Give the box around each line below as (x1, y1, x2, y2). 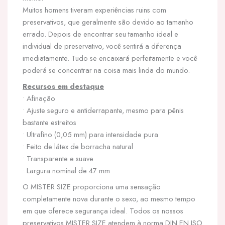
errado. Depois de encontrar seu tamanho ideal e (23, 29, 178, 39)
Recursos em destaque (23, 81, 104, 91)
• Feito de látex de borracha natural (23, 141, 133, 152)
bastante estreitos (23, 117, 76, 128)
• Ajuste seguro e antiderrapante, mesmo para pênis (23, 105, 184, 116)
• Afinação (23, 93, 55, 103)
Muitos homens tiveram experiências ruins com (23, 5, 166, 15)
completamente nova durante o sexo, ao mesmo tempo (23, 193, 195, 204)
